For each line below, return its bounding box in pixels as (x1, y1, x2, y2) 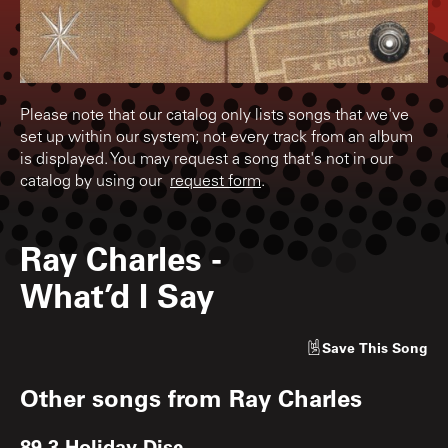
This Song (359, 337, 428, 357)
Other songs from (20, 381, 229, 413)
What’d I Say (20, 272, 214, 316)
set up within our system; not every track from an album (20, 129, 413, 146)
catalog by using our (20, 173, 170, 190)
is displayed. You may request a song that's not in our (20, 151, 393, 168)
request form (170, 173, 261, 190)
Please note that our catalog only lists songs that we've (20, 107, 409, 124)
